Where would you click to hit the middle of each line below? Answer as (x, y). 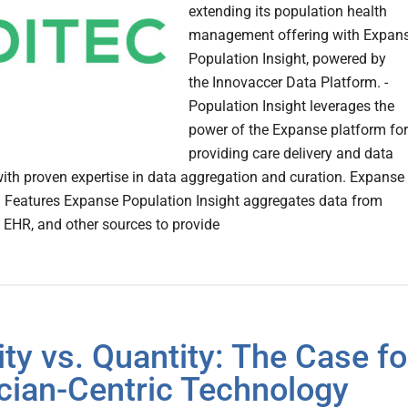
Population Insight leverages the (291, 107)
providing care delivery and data (291, 154)
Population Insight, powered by (287, 59)
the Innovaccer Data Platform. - (288, 83)
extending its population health (288, 12)
